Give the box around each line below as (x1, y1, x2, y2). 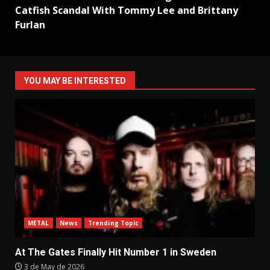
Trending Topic (87, 219, 139, 228)
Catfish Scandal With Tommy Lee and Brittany (15, 4, 238, 17)
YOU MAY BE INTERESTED (24, 76, 126, 86)
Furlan (15, 18, 45, 32)
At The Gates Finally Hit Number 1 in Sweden (15, 246, 216, 259)
